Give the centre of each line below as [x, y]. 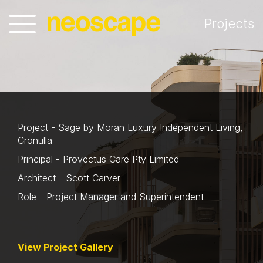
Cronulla [35, 141]
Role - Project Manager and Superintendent [111, 197]
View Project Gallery [65, 247]
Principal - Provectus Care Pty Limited [98, 159]
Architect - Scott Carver [69, 178]
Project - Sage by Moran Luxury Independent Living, [130, 128]
